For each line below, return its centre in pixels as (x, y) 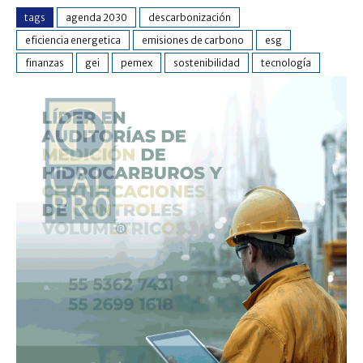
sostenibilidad (207, 62)
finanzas (45, 62)
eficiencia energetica (73, 40)
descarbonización (190, 17)
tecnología (286, 62)
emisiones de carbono (193, 40)
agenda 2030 (96, 17)
